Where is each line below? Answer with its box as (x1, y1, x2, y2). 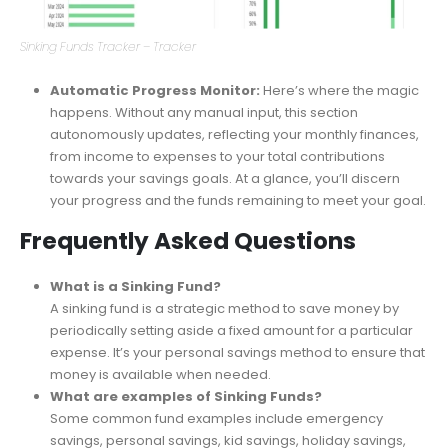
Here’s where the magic (259, 130, 419, 150)
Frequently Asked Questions (20, 274, 356, 307)
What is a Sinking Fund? (49, 326, 221, 346)
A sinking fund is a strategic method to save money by (49, 348, 399, 368)
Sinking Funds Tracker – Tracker (20, 87, 196, 105)
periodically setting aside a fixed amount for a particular (49, 370, 413, 390)
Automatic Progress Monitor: (49, 130, 260, 150)
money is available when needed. (49, 414, 271, 434)
